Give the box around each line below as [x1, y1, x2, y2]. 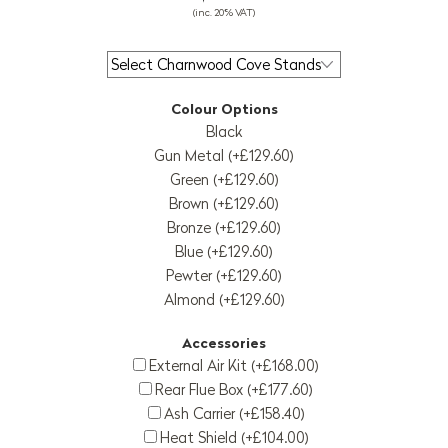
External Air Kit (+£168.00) [149, 356, 319, 376]
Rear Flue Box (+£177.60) [155, 380, 313, 400]
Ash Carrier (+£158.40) [163, 404, 305, 424]
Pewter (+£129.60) [166, 266, 282, 286]
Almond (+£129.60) [163, 290, 285, 310]
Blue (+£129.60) [175, 242, 273, 262]
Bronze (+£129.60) [167, 218, 281, 238]
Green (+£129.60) [169, 170, 279, 190]
